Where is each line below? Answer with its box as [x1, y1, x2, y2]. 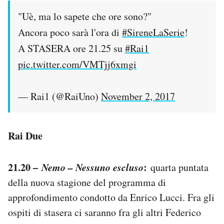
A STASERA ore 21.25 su [18, 41, 125, 55]
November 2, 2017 [101, 89, 175, 103]
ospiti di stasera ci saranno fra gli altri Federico [8, 205, 201, 219]
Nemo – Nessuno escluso [41, 159, 143, 174]
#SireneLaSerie [122, 25, 184, 39]
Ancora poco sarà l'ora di [18, 25, 122, 39]
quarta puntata [147, 160, 208, 174]
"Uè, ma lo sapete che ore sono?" [18, 9, 151, 23]
